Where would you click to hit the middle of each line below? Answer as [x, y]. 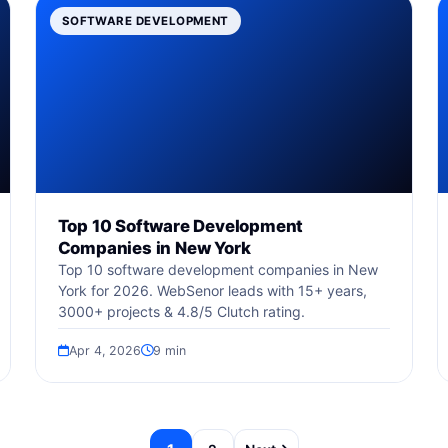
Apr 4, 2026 [104, 350]
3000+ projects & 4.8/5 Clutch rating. [181, 311]
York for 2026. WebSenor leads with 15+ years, [212, 290]
